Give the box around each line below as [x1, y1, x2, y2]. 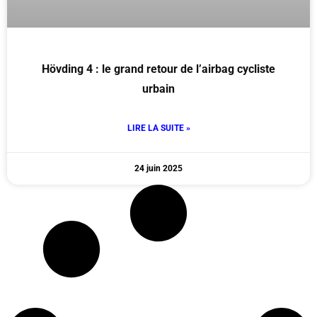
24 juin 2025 [134, 163, 183, 174]
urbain [142, 82, 175, 96]
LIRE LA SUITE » [127, 123, 190, 134]
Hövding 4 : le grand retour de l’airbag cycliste [42, 62, 275, 76]
